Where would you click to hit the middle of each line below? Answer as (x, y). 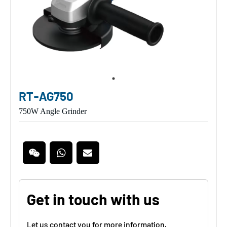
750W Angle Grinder (52, 111)
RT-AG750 (46, 96)
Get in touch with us (93, 199)
